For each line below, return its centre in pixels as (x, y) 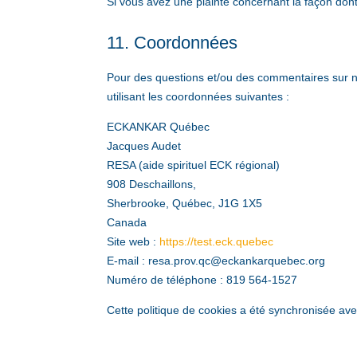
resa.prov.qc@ (185, 261)
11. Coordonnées (173, 43)
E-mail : (128, 261)
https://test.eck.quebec (217, 242)
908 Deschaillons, (152, 184)
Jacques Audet (144, 146)
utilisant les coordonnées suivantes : (198, 97)
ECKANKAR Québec (159, 127)
